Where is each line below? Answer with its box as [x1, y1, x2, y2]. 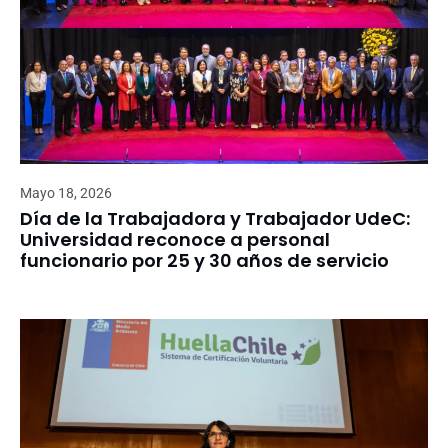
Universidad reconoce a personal [20, 226, 330, 252]
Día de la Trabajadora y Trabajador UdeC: [20, 205, 410, 231]
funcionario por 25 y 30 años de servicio [20, 247, 389, 273]
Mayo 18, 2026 [20, 184, 112, 201]
